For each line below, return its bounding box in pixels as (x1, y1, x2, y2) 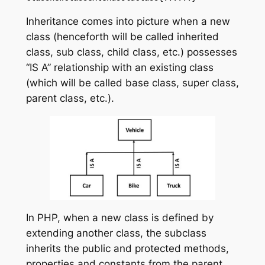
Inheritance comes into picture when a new (25, 15, 230, 28)
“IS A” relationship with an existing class (25, 62, 214, 74)
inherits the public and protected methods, (25, 242, 229, 254)
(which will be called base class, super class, (25, 77, 239, 89)
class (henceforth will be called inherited (25, 31, 219, 43)
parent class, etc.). (25, 92, 114, 105)
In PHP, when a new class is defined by (25, 211, 214, 224)
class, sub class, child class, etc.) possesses (25, 46, 237, 59)
